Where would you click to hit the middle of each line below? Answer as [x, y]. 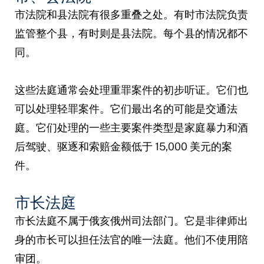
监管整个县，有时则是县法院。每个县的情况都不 [131, 33]
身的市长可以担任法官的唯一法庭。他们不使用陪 [131, 239]
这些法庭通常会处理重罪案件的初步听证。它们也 [131, 90]
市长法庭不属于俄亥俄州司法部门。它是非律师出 [131, 220]
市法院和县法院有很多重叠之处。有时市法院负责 [131, 14]
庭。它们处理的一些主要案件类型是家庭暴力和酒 [131, 127]
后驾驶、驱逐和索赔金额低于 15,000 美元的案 [123, 146]
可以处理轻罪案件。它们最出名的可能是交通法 [126, 108]
